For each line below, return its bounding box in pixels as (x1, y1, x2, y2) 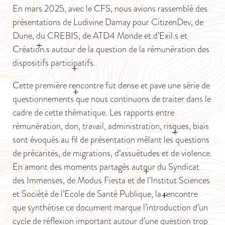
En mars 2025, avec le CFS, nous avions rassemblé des (13, 2, 207, 16)
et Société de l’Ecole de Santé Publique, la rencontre (13, 187, 198, 201)
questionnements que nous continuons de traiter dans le (13, 92, 211, 106)
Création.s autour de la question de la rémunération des (13, 43, 209, 56)
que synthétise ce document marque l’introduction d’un (13, 201, 208, 214)
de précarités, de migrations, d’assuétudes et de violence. (13, 147, 212, 160)
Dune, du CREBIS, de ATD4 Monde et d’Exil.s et (13, 29, 187, 43)
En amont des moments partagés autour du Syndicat (13, 160, 199, 174)
